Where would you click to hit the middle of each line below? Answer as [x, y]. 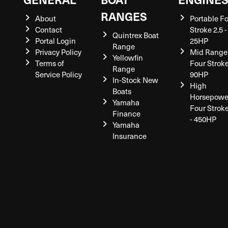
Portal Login [55, 41]
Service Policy [58, 74]
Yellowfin [127, 58]
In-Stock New [135, 80]
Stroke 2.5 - [208, 30]
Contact [48, 30]
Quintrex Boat [135, 35]
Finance [126, 113]
